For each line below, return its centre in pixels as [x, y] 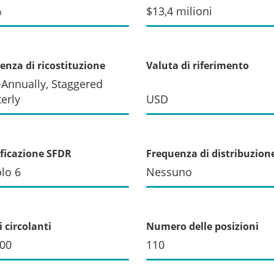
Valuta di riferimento [198, 65]
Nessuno [169, 172]
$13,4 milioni [179, 11]
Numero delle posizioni [202, 226]
